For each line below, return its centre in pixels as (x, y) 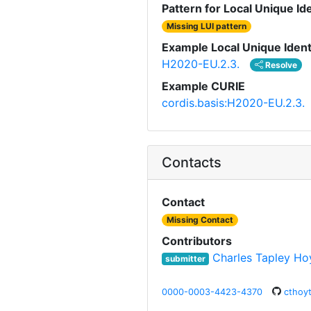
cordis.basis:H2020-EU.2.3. (233, 102)
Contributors (197, 241)
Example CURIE (203, 86)
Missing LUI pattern (207, 26)
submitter (185, 258)
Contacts (192, 162)
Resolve (280, 65)
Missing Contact (200, 219)
